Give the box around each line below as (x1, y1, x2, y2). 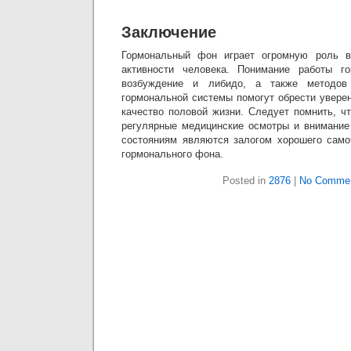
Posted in (223, 175, 269, 186)
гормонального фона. (121, 148, 223, 160)
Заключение (121, 24, 216, 41)
